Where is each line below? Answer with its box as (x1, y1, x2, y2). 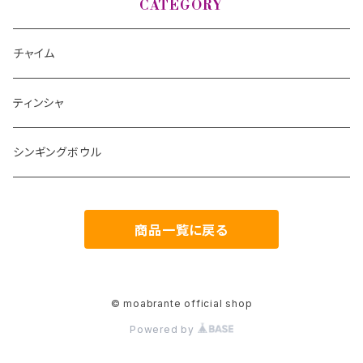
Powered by (130, 323, 198, 335)
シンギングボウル (13, 145, 102, 159)
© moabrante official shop (110, 297, 253, 310)
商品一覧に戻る (135, 222, 228, 238)
